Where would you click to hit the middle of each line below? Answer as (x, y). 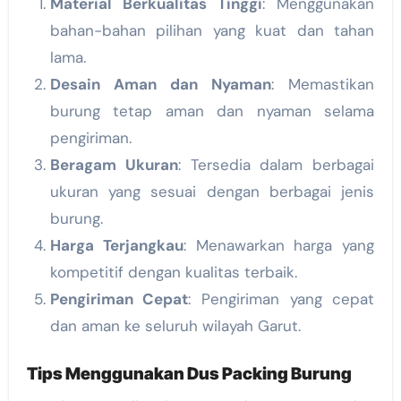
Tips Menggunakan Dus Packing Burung (189, 373)
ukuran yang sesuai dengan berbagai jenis (212, 191)
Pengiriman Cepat (119, 299)
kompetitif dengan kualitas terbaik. (173, 272)
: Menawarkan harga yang (279, 245)
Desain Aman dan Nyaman (161, 84)
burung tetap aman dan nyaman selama (212, 111)
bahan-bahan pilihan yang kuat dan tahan (212, 30)
